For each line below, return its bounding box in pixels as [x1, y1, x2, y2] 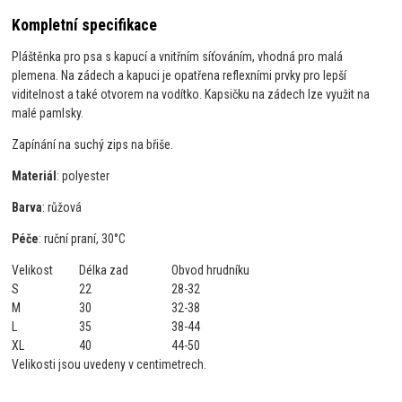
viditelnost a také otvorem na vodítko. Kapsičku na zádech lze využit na [12, 86, 371, 101]
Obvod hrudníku [171, 262, 250, 277]
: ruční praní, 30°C [39, 231, 127, 246]
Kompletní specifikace [12, 15, 158, 34]
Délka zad [79, 262, 129, 277]
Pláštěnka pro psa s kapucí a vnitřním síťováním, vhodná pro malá [12, 48, 344, 64]
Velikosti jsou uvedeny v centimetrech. [12, 356, 207, 371]
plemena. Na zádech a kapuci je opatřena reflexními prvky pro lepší [12, 67, 347, 83]
